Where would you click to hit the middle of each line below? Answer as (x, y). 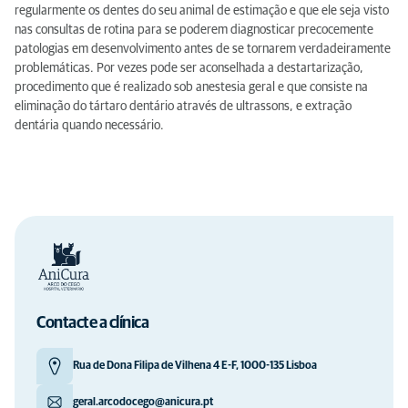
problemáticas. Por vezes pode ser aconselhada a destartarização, (189, 68)
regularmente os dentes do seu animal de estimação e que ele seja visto (202, 11)
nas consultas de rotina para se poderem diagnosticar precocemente (194, 30)
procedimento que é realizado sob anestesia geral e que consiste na (191, 87)
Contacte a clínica (92, 323)
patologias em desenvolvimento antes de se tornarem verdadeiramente (203, 49)
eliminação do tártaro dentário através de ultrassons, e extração (183, 107)
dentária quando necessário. (89, 126)
